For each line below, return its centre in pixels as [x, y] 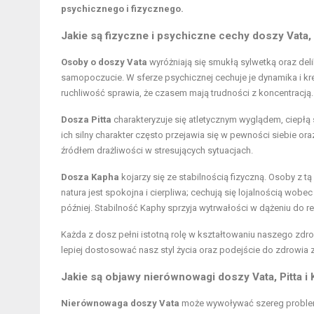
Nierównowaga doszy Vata [120, 303]
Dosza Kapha [90, 177]
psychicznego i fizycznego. [122, 9]
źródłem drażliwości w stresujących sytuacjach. [157, 151]
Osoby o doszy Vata [104, 62]
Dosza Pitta [86, 120]
